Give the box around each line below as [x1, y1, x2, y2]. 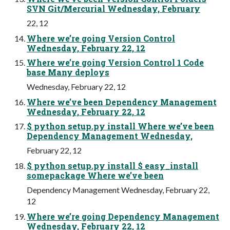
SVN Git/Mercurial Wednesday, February [27, 3, 200, 14]
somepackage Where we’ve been [27, 169, 164, 181]
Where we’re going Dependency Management [27, 210, 219, 222]
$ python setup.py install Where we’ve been [27, 120, 214, 131]
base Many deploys [27, 66, 109, 78]
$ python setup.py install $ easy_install [27, 160, 198, 171]
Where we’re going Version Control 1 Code [27, 56, 204, 68]
